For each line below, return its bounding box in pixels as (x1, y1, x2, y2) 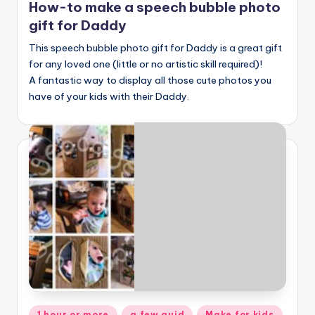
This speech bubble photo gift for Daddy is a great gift (29, 41, 282, 55)
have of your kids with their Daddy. (29, 90, 189, 103)
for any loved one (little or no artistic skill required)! (29, 58, 262, 71)
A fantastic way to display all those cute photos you (29, 74, 271, 87)
